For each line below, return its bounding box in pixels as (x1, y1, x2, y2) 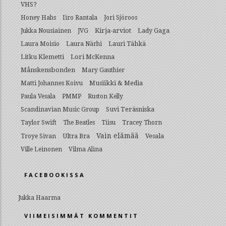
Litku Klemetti (21, 53, 64, 61)
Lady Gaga (138, 27, 169, 34)
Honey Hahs (21, 14, 56, 21)
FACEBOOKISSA (24, 171, 85, 179)
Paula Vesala (21, 93, 55, 100)
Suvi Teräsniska (106, 105, 154, 113)
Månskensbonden (21, 66, 75, 74)
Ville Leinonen (21, 146, 62, 153)
